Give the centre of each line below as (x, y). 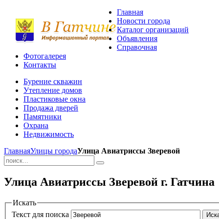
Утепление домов (53, 90)
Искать (24, 202)
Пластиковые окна (55, 99)
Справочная (137, 47)
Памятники (43, 117)
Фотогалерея (45, 56)
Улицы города (54, 151)
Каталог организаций (153, 30)
